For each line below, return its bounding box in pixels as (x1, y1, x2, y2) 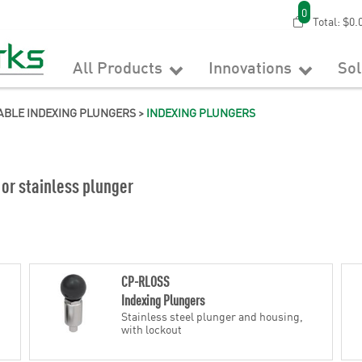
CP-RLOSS (121, 271, 170, 291)
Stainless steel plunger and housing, (121, 308, 304, 324)
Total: (310, 13, 343, 29)
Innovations (208, 55, 297, 78)
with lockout (121, 321, 183, 337)
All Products (73, 55, 167, 78)
